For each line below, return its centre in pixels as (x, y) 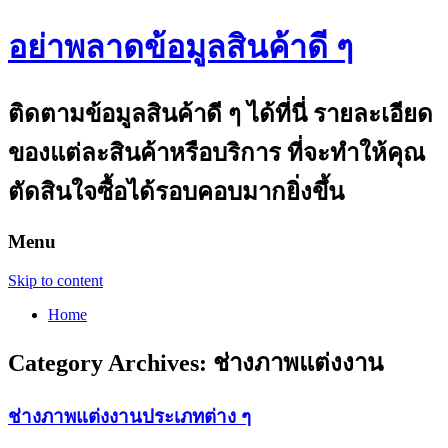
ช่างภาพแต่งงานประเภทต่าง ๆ (129, 417)
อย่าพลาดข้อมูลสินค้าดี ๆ (180, 47)
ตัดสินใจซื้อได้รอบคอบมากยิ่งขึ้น (176, 191)
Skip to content (55, 280)
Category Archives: (110, 363)
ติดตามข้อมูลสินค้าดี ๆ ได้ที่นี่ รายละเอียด (220, 113)
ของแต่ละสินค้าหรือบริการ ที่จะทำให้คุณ (216, 152)
